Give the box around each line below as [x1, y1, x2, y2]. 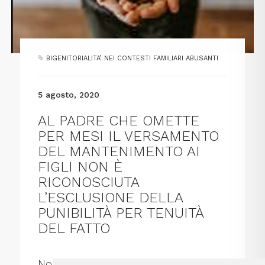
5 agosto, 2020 [38, 90, 100, 100]
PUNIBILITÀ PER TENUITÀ [38, 205, 204, 222]
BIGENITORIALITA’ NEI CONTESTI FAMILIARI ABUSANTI [46, 54, 219, 63]
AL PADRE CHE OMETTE [38, 112, 200, 130]
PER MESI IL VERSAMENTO [38, 128, 219, 145]
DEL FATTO [38, 220, 111, 237]
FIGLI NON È [38, 159, 123, 176]
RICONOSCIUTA [38, 174, 140, 191]
